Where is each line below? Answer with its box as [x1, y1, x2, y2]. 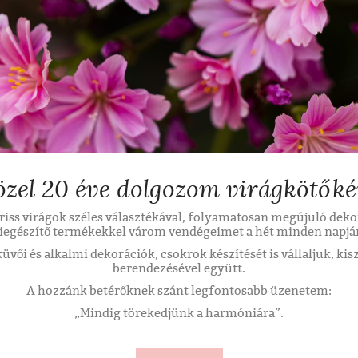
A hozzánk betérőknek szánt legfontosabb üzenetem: [26, 284, 332, 298]
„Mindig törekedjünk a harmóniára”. [74, 306, 284, 320]
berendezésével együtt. [113, 261, 245, 276]
